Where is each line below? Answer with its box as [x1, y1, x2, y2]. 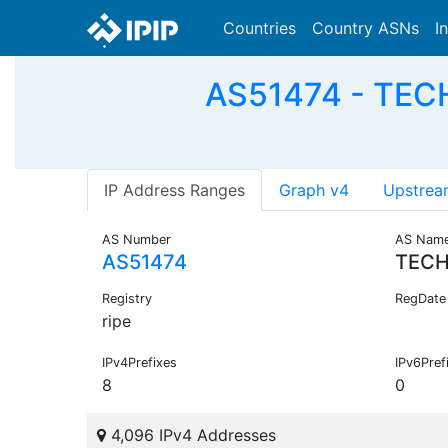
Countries [223, 18, 296, 38]
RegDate [394, 291, 446, 307]
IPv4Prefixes [102, 355, 177, 371]
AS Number [102, 232, 171, 248]
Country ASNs [312, 18, 419, 38]
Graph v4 [279, 180, 349, 201]
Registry [102, 291, 152, 307]
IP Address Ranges [104, 180, 245, 201]
